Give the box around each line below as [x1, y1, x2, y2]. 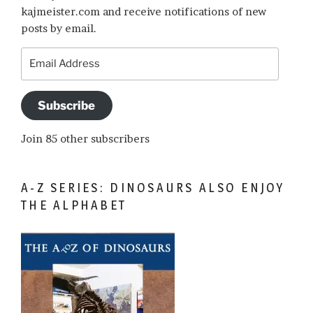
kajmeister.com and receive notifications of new [21, 4, 266, 18]
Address [20, 64, 61, 78]
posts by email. [21, 21, 96, 35]
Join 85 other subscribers [21, 132, 150, 145]
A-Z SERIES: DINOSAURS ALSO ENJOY [21, 180, 285, 195]
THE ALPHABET [21, 198, 127, 212]
